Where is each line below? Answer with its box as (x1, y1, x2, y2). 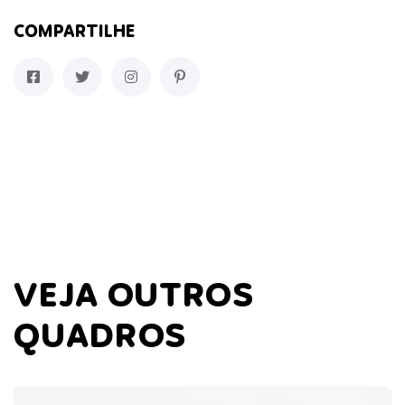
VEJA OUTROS (14, 271, 253, 324)
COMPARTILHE (14, 20, 135, 45)
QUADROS (14, 312, 186, 364)
